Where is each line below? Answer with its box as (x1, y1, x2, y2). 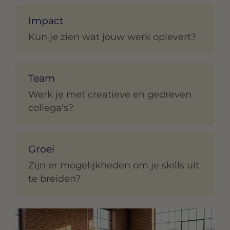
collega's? (28, 102, 73, 113)
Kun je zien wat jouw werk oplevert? (28, 31, 196, 43)
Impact (28, 15, 64, 27)
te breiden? (28, 173, 81, 184)
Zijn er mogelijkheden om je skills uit (28, 160, 199, 171)
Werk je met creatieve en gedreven (28, 89, 191, 100)
